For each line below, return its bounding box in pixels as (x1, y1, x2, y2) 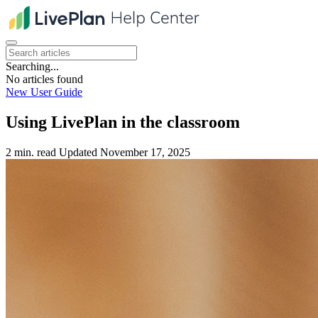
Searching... (6, 60, 59, 72)
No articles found (6, 73, 83, 85)
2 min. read (6, 146, 56, 158)
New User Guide (6, 86, 82, 98)
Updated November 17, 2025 (59, 146, 190, 158)
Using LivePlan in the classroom (6, 112, 240, 131)
